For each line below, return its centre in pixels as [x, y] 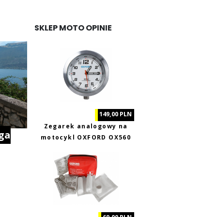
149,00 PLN [115, 114]
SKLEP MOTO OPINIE [73, 28]
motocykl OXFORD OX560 [86, 138]
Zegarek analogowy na [86, 126]
